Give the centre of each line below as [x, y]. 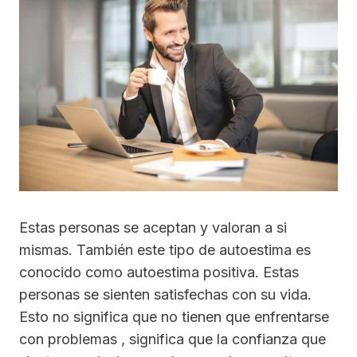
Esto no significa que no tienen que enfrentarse [174, 317]
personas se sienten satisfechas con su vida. [165, 295]
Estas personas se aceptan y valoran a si [153, 228]
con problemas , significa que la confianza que [173, 339]
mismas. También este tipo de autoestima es [165, 250]
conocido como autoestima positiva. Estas [159, 273]
